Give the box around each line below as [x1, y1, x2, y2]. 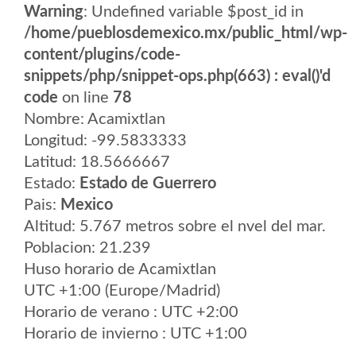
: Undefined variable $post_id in [83, 4, 304, 20]
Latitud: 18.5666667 [24, 154, 170, 170]
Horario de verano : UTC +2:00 [24, 304, 238, 320]
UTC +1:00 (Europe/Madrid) [24, 283, 220, 299]
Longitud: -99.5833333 [24, 133, 187, 149]
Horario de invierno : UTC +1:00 [24, 326, 247, 342]
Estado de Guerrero [79, 176, 216, 192]
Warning [24, 4, 83, 20]
